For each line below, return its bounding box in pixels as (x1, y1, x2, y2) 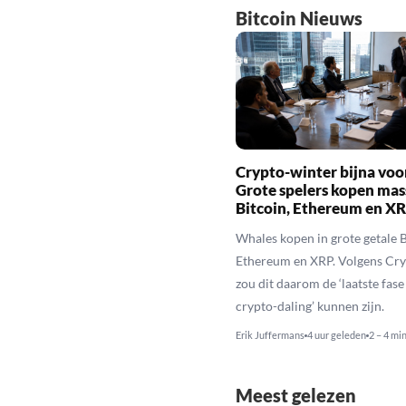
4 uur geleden (306, 328, 366, 341)
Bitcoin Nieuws (235, 6, 362, 29)
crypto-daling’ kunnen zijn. (235, 297, 384, 314)
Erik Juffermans (235, 328, 304, 341)
